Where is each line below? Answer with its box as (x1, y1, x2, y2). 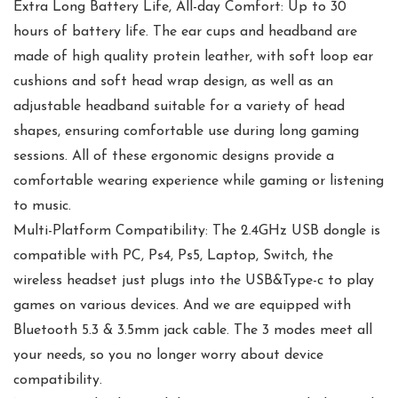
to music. (13, 198, 71, 213)
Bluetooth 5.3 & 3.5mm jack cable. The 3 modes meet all (13, 322, 372, 338)
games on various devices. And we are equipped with (13, 298, 351, 313)
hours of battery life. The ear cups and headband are (13, 24, 357, 39)
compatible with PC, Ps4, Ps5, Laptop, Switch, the (13, 248, 333, 263)
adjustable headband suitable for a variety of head (13, 99, 345, 114)
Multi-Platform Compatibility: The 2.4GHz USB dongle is (13, 223, 380, 238)
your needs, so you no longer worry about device (13, 347, 323, 362)
